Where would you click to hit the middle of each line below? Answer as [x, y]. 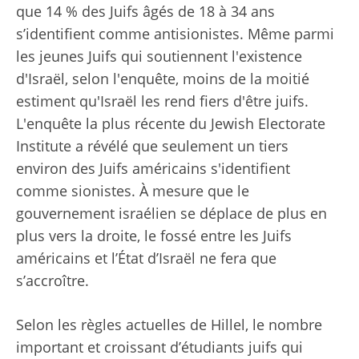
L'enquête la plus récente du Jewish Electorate [171, 124]
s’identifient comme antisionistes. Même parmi [175, 34]
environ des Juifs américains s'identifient [153, 169]
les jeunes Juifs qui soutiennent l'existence [159, 56]
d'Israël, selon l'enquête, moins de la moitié [163, 79]
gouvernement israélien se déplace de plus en [171, 214]
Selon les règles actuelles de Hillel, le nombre [169, 325]
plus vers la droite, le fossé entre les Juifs [154, 236]
